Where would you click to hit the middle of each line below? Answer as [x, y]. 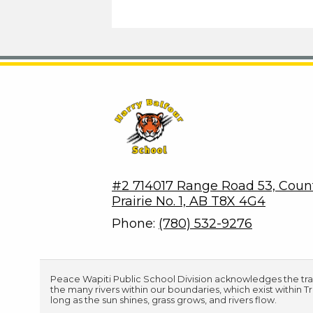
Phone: [135, 224]
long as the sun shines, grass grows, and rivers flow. [163, 300]
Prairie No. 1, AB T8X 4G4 [189, 201]
